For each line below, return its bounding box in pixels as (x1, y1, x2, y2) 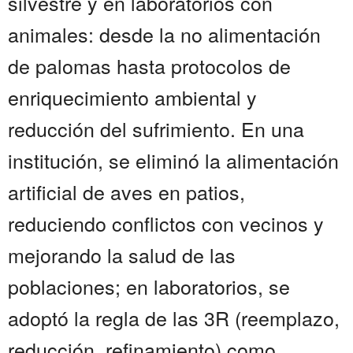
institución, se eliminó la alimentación (8, 146, 339, 175)
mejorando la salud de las (8, 240, 236, 269)
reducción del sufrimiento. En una (8, 114, 304, 143)
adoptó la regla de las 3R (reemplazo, (8, 303, 340, 333)
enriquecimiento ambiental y (8, 83, 257, 112)
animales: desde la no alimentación (8, 20, 321, 49)
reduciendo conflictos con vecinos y (8, 209, 324, 238)
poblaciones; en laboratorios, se (8, 272, 290, 301)
